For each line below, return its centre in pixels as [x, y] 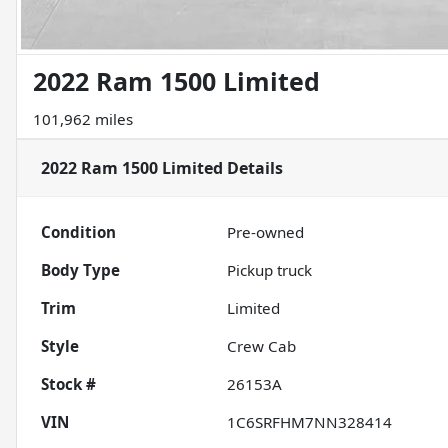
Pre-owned [266, 232]
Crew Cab [262, 346]
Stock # [68, 384]
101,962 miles [83, 119]
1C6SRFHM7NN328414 [310, 422]
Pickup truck [270, 270]
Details [253, 168]
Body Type [80, 270]
